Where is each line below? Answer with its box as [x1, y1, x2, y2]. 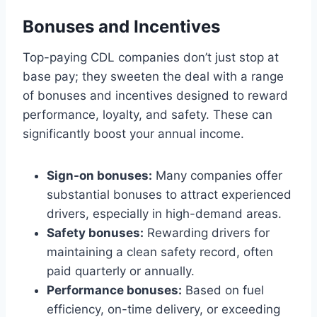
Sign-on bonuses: [47, 168, 152, 183]
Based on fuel [182, 282, 264, 297]
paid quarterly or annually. [47, 263, 195, 278]
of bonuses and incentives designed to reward [23, 88, 288, 103]
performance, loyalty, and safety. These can [23, 107, 272, 122]
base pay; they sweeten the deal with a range [23, 69, 284, 83]
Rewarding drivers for [144, 225, 270, 240]
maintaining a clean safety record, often [47, 244, 273, 259]
